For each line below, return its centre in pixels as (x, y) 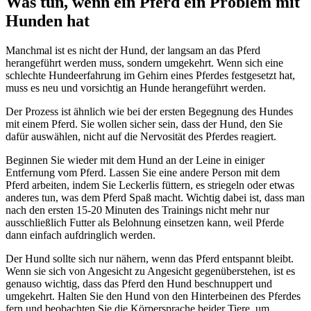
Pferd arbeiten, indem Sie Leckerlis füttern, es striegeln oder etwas (150, 185)
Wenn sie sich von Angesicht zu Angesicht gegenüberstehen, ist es (150, 271)
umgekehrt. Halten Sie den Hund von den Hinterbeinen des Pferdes (153, 296)
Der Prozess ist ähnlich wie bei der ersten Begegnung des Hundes (149, 112)
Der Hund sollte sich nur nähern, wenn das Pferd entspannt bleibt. (150, 259)
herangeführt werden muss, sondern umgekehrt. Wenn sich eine (144, 63)
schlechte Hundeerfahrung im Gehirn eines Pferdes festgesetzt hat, (150, 76)
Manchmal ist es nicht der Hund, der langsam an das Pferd (133, 51)
